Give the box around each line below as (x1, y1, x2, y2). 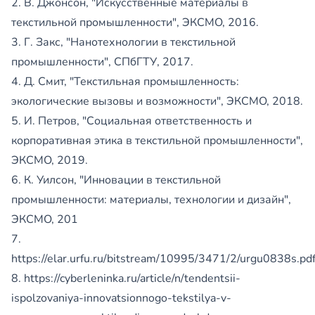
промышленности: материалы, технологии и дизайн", (11, 192, 291, 208)
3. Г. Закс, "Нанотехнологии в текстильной (11, 34, 236, 51)
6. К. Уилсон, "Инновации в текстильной (11, 172, 221, 188)
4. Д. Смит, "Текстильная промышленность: (11, 74, 239, 90)
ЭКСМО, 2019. (11, 153, 88, 169)
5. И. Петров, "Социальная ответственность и (11, 113, 252, 129)
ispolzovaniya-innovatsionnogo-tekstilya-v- (11, 290, 231, 307)
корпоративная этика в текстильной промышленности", (11, 133, 303, 149)
